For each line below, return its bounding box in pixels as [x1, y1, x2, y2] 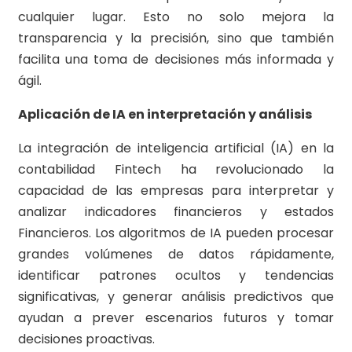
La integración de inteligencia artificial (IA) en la [18, 139, 334, 158]
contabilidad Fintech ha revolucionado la [18, 160, 334, 179]
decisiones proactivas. [18, 330, 155, 349]
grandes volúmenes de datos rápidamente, [18, 245, 334, 264]
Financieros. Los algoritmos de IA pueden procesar [18, 224, 334, 243]
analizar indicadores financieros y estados [18, 203, 334, 222]
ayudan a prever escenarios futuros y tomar [18, 309, 334, 328]
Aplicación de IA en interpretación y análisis [18, 105, 312, 124]
